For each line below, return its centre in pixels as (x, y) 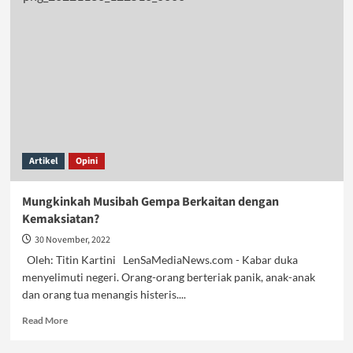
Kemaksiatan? (60, 219)
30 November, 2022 (72, 240)
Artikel (43, 161)
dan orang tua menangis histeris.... (104, 294)
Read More (45, 320)
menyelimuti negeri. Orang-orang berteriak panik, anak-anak (168, 277)
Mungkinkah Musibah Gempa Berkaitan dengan (150, 202)
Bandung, (87, 28)
